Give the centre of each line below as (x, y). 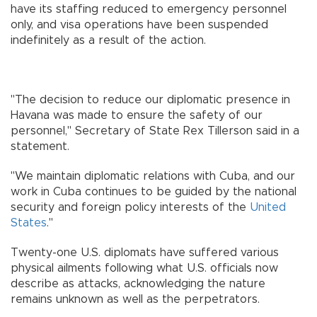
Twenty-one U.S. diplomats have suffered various (145, 252)
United (268, 207)
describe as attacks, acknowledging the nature (138, 283)
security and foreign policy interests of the (130, 207)
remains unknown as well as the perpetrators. (137, 299)
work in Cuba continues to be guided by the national (154, 191)
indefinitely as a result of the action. (110, 40)
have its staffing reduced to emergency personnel (149, 9)
